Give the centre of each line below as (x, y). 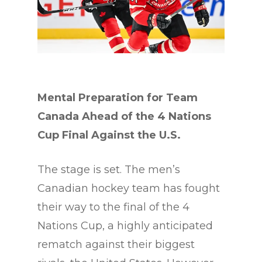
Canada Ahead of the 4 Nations (124, 117)
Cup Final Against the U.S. (109, 135)
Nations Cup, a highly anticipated (125, 226)
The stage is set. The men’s (109, 170)
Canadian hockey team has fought (129, 189)
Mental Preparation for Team (118, 98)
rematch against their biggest (116, 245)
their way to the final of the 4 (113, 207)
